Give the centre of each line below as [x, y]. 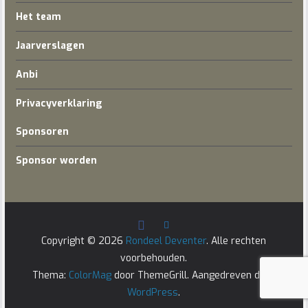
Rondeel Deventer [166, 241]
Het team [38, 17]
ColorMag [90, 275]
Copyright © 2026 [84, 241]
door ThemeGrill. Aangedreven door [194, 275]
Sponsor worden [56, 161]
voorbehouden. [154, 258]
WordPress [153, 293]
